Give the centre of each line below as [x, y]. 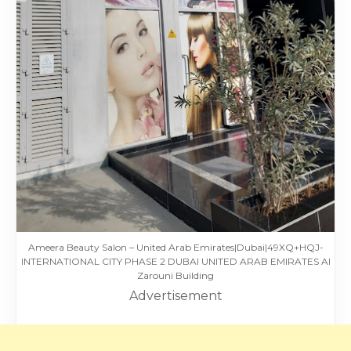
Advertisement [175, 296]
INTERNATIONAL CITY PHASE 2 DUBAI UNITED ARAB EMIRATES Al [175, 262]
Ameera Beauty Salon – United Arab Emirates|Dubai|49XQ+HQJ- [175, 248]
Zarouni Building [175, 276]
